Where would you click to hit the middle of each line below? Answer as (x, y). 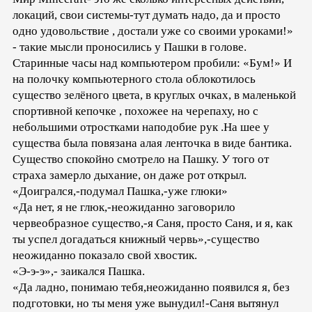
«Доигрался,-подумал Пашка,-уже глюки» (120, 191)
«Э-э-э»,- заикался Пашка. (79, 271)
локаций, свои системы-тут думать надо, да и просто (147, 15)
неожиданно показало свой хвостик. (105, 255)
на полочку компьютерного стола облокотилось (134, 79)
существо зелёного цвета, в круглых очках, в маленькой (154, 95)
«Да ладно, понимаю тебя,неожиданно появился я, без (151, 287)
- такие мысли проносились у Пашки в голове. (130, 47)
